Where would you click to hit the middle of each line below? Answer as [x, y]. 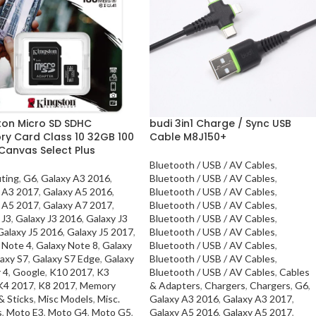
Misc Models [65, 299]
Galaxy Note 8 [67, 245]
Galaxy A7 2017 [77, 205]
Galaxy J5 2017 [100, 232]
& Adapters [175, 286]
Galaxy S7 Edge [66, 259]
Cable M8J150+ [188, 137]
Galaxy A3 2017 [258, 299]
